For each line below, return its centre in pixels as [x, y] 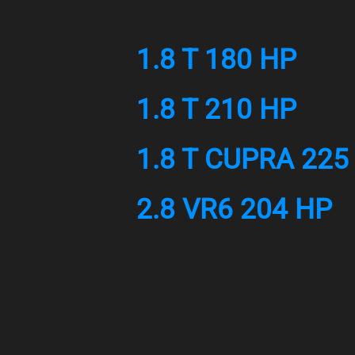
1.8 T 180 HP [216, 60]
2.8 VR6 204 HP [234, 210]
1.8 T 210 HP [216, 110]
